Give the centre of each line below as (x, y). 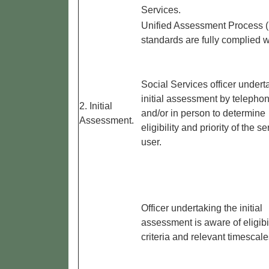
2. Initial (96, 106)
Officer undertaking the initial (202, 208)
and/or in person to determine (203, 113)
